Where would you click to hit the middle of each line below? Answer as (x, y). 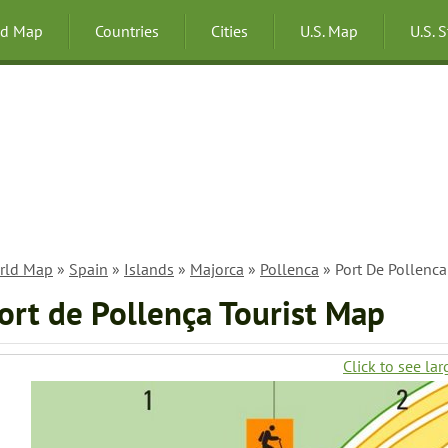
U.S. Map (329, 31)
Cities (229, 31)
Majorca (217, 269)
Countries (127, 31)
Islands (149, 269)
